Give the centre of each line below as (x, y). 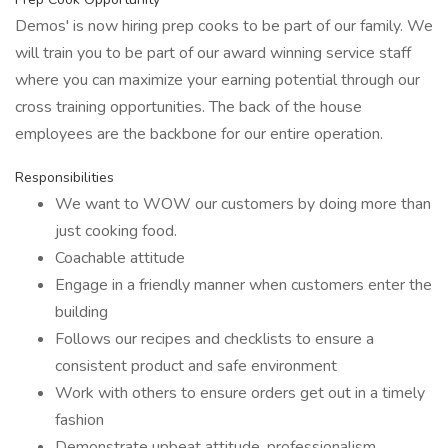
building (81, 312)
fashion (79, 420)
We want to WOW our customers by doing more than (243, 204)
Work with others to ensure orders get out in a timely (240, 393)
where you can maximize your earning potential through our (217, 80)
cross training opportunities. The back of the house (188, 107)
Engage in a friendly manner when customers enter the (243, 285)
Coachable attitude (120, 258)
